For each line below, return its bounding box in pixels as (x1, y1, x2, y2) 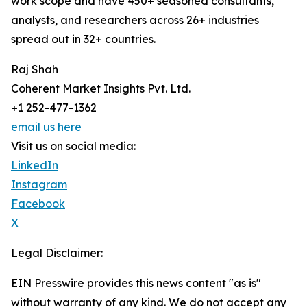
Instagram (11, 177, 67, 192)
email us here (11, 120, 82, 134)
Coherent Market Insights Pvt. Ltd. (11, 82, 191, 96)
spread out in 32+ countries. (11, 32, 156, 47)
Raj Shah (11, 62, 58, 77)
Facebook (11, 197, 65, 211)
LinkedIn (11, 158, 58, 173)
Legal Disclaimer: (11, 246, 103, 260)
